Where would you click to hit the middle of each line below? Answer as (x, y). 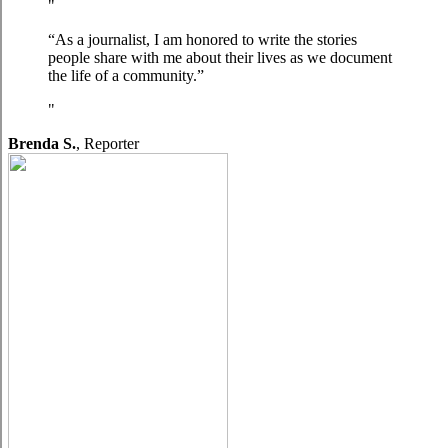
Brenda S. (42, 143)
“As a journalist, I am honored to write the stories (202, 39)
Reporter (111, 143)
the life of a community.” (126, 75)
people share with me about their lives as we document (220, 57)
